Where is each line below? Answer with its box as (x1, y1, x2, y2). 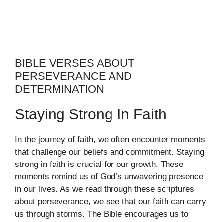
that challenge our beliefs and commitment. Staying (15, 147, 204, 157)
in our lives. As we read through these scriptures (15, 184, 194, 194)
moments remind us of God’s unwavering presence (15, 171, 203, 181)
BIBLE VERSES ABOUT (15, 56, 134, 69)
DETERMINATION (15, 82, 104, 95)
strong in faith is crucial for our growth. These (15, 159, 183, 169)
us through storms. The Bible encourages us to (15, 209, 188, 219)
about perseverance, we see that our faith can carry (15, 196, 206, 206)
